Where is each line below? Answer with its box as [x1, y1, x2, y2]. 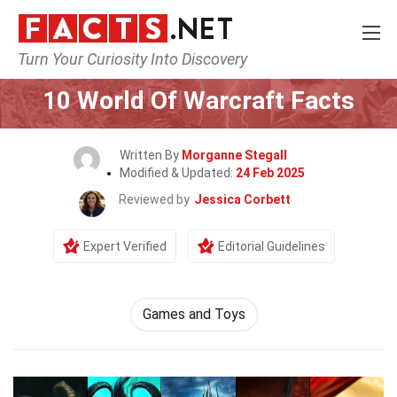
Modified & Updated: [119, 166, 236, 180]
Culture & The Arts [113, 60, 222, 74]
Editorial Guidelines [218, 239, 325, 253]
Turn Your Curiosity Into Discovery [18, 50, 247, 68]
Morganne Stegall [181, 148, 287, 162]
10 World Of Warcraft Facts [43, 86, 354, 115]
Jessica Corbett [194, 192, 291, 206]
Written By [119, 148, 182, 162]
